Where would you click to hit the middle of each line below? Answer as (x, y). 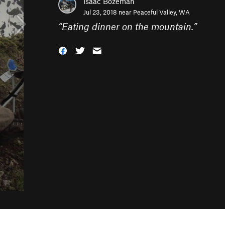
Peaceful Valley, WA (161, 12)
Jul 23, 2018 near (108, 12)
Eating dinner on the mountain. (128, 26)
